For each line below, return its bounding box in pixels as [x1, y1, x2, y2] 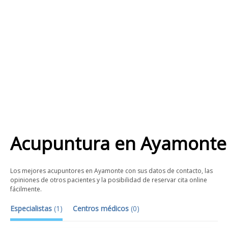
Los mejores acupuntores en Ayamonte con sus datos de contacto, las [10, 166, 213, 175]
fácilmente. [10, 185, 42, 193]
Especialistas [10, 204, 54, 213]
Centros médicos [73, 204, 131, 213]
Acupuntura [10, 131, 110, 155]
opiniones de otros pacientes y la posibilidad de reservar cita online [10, 176, 207, 184]
